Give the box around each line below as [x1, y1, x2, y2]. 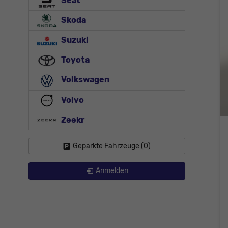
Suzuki [60, 35, 89, 45]
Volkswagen [60, 75, 109, 85]
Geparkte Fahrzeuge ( [73, 141, 144, 150]
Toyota [60, 55, 90, 65]
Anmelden [95, 166, 128, 175]
